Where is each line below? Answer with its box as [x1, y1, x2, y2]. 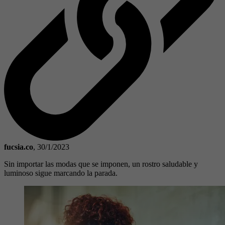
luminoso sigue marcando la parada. [4, 168, 118, 177]
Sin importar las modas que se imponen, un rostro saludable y [4, 159, 198, 168]
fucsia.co [4, 142, 33, 151]
